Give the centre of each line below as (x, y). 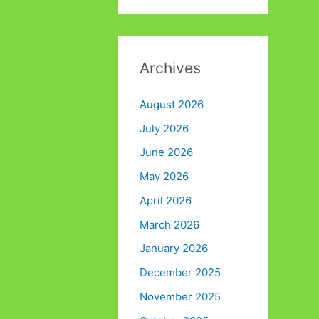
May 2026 (164, 177)
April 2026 (166, 200)
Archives (170, 68)
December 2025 (180, 273)
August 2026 (172, 104)
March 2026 (169, 224)
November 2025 (180, 296)
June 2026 (166, 152)
